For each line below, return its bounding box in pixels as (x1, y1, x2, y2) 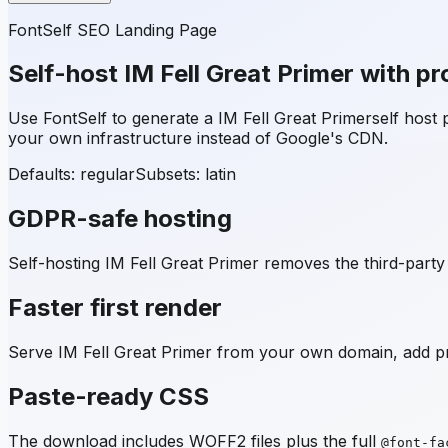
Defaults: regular (8, 164, 135, 185)
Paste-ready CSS (8, 381, 209, 411)
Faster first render (8, 293, 222, 323)
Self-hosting (8, 253, 105, 274)
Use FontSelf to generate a (8, 108, 218, 129)
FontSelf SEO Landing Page (8, 19, 217, 40)
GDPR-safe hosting (8, 204, 232, 234)
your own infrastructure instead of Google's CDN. (8, 128, 388, 149)
